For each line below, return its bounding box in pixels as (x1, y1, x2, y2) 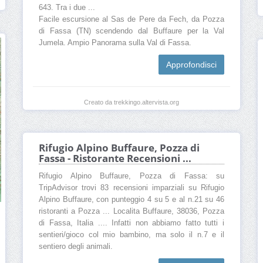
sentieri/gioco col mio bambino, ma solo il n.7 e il (39, 231, 224, 240)
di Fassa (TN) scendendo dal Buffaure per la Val (39, 26, 224, 35)
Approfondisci (166, 59, 217, 69)
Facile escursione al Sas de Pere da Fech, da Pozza (39, 15, 224, 23)
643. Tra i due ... (39, 3, 95, 12)
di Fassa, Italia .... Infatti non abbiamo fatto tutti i (39, 219, 224, 228)
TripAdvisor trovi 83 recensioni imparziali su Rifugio (39, 184, 224, 193)
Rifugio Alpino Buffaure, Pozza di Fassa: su (39, 172, 224, 181)
